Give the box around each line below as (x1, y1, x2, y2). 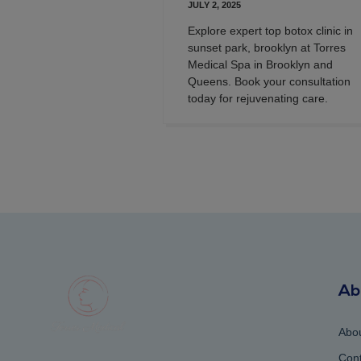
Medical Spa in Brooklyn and (188, 57, 333, 71)
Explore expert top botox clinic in (188, 23, 353, 37)
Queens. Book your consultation (188, 74, 351, 88)
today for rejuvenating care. (188, 91, 328, 105)
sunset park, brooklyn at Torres (188, 40, 346, 54)
